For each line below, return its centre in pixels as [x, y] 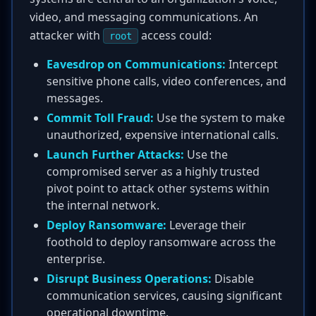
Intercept [252, 64]
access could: [175, 35]
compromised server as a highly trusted [153, 171]
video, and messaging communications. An [144, 17]
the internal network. [103, 205]
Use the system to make [219, 118]
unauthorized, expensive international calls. [163, 135]
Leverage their [206, 225]
